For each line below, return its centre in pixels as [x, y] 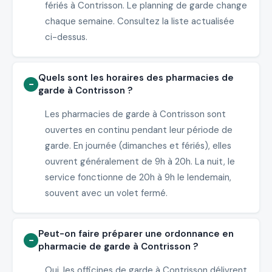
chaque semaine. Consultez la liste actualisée [139, 22]
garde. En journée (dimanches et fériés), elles [138, 146]
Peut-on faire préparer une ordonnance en [136, 233]
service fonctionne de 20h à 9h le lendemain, [138, 178]
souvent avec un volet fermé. [106, 193]
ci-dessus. [66, 37]
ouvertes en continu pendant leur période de [138, 130]
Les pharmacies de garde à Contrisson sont [135, 114]
